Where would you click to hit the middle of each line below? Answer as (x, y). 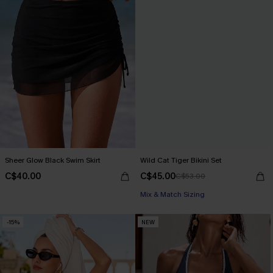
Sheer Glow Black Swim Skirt (53, 160)
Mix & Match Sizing (172, 194)
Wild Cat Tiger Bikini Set (181, 160)
